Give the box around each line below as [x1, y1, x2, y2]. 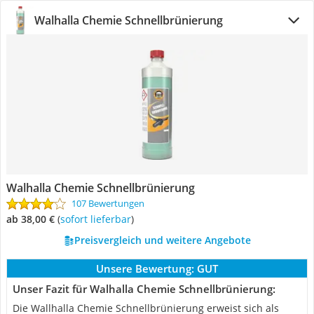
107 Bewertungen [71, 197, 144, 210]
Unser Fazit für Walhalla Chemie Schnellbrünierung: [13, 282, 275, 296]
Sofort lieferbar [65, 212, 131, 226]
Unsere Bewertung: [96, 261, 194, 275]
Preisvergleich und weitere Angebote [74, 233, 251, 247]
